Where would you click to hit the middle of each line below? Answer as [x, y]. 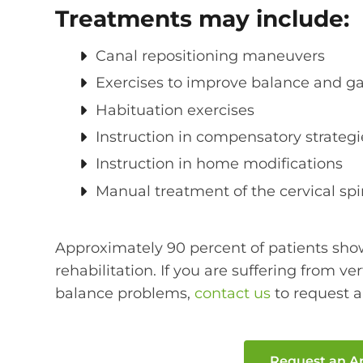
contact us [233, 294]
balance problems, [125, 294]
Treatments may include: [202, 18]
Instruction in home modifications [219, 164]
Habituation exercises [175, 110]
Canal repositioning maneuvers [210, 56]
